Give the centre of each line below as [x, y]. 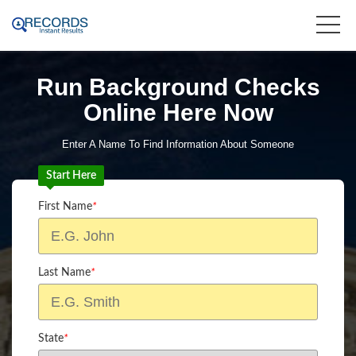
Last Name [64, 273]
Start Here [71, 176]
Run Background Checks [178, 87]
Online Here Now [178, 112]
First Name [65, 207]
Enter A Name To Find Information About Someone [178, 144]
